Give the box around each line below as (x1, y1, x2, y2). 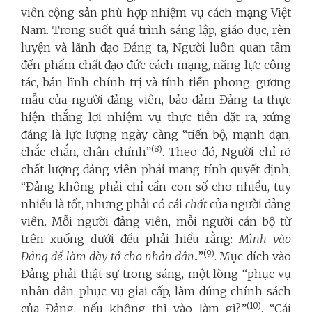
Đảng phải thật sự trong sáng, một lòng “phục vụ (21, 266, 291, 281)
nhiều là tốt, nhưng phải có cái (21, 196, 185, 211)
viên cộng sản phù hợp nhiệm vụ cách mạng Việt (21, 5, 291, 19)
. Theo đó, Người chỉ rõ (162, 144, 291, 159)
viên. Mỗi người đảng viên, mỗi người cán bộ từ (21, 214, 291, 228)
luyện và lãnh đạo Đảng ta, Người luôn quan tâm (21, 40, 291, 54)
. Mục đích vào (214, 249, 292, 263)
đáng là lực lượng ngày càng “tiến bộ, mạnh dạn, (21, 127, 291, 141)
